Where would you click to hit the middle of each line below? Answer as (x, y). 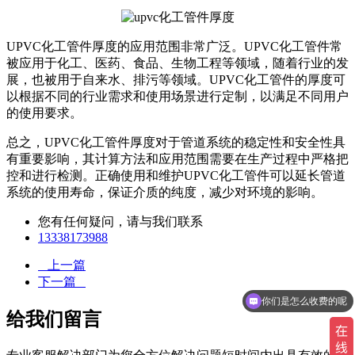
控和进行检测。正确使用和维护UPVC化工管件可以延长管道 (176, 176)
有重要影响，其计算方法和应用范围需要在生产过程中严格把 (177, 159)
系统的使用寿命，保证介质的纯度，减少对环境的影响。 (165, 193)
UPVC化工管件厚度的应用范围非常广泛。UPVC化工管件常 (174, 47)
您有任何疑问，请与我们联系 (120, 222)
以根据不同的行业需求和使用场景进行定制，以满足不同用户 (177, 97)
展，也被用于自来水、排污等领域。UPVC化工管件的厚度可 (176, 80)
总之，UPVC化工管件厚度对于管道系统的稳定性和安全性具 (176, 143)
